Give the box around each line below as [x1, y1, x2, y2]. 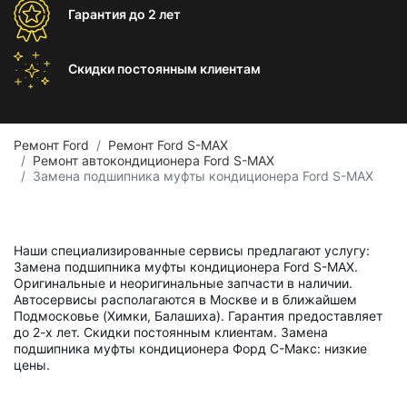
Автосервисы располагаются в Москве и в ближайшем [14, 292, 357, 307]
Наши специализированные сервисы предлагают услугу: [14, 243, 370, 258]
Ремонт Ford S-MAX [108, 137, 228, 153]
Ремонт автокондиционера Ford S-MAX [33, 153, 274, 168]
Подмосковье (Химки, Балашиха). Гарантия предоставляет [14, 308, 382, 323]
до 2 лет [129, 6, 181, 22]
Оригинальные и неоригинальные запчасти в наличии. [14, 275, 352, 291]
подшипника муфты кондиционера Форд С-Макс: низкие [14, 341, 367, 356]
